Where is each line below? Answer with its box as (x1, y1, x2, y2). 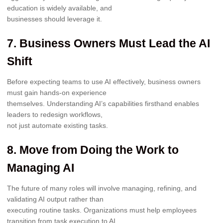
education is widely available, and (7, 3, 112, 12)
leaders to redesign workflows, (7, 110, 103, 118)
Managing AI (7, 161, 74, 174)
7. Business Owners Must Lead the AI (7, 36, 210, 50)
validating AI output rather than (7, 195, 104, 203)
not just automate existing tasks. (7, 121, 108, 129)
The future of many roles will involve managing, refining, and (7, 184, 197, 192)
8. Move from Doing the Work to (7, 143, 179, 156)
